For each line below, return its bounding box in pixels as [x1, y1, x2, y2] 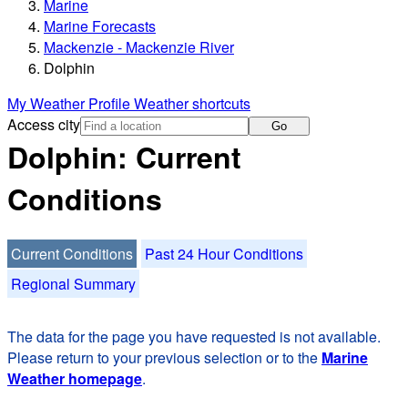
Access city [7, 114, 80, 136]
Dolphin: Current [7, 136, 241, 178]
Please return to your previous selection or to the [7, 346, 321, 368]
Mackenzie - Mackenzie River [44, 36, 234, 58]
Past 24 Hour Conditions [145, 242, 303, 264]
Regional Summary [11, 272, 136, 294]
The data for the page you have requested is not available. [7, 325, 381, 347]
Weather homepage [7, 367, 142, 389]
